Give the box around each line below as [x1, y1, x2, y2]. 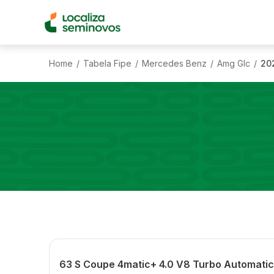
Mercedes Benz [142, 57, 207, 68]
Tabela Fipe [83, 57, 131, 68]
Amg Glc [217, 57, 250, 68]
